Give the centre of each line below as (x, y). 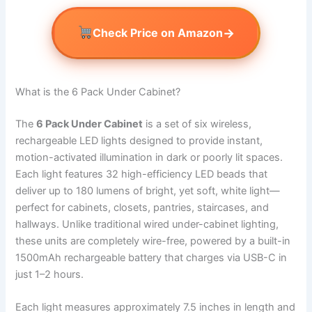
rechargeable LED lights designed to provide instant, (139, 140)
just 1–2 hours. (50, 274)
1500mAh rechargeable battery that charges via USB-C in (151, 257)
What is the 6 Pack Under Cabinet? (98, 92)
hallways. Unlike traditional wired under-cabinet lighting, (147, 224)
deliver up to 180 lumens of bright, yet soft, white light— (148, 190)
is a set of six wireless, (197, 124)
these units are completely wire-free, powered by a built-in (153, 241)
